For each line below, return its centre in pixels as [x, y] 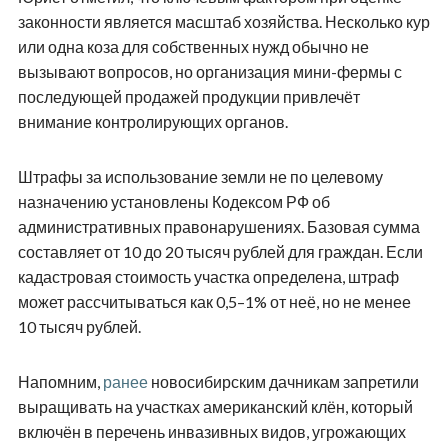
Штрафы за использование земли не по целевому [200, 177]
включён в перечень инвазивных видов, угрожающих [211, 432]
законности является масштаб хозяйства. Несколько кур [223, 22]
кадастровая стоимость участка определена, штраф [208, 277]
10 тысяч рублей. [79, 327]
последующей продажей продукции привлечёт [188, 97]
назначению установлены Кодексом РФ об [173, 202]
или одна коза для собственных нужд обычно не [193, 47]
